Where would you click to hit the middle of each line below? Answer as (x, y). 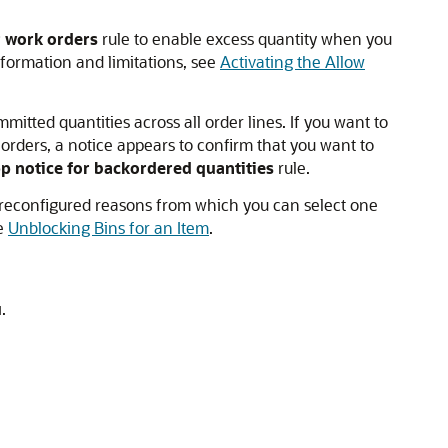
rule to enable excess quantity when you (245, 38)
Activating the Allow (292, 61)
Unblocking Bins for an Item (108, 227)
